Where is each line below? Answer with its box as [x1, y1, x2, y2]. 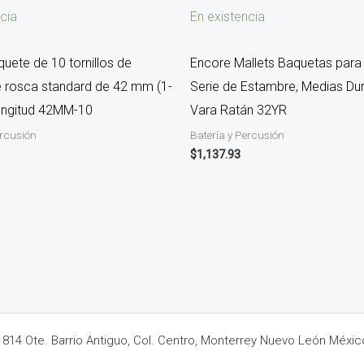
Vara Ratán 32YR [190, 102, 287, 119]
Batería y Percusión [190, 128, 284, 142]
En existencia [190, 9, 265, 25]
